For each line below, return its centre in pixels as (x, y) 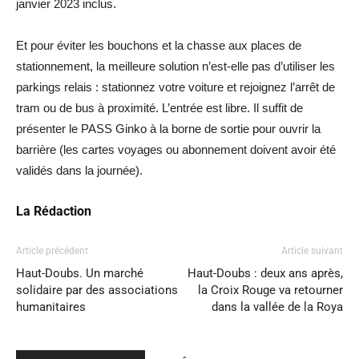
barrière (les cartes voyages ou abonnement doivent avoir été (176, 149)
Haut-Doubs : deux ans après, (265, 273)
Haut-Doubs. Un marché (80, 273)
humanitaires (51, 307)
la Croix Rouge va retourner (270, 290)
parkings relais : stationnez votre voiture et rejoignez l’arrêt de (175, 87)
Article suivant (312, 251)
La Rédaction (54, 211)
